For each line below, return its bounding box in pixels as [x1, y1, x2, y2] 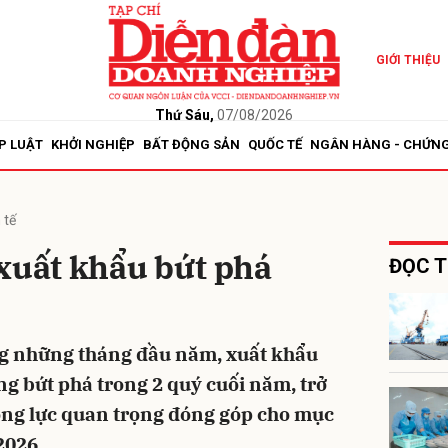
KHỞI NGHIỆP [51, 137, 135, 152]
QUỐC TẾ [248, 137, 302, 152]
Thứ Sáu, [154, 106, 214, 123]
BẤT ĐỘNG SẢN [143, 137, 240, 152]
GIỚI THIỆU [375, 53, 440, 67]
